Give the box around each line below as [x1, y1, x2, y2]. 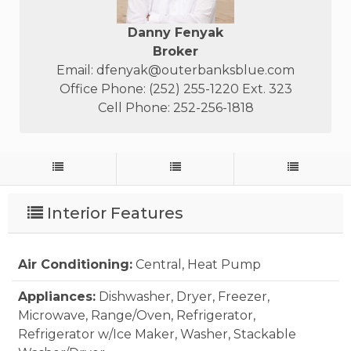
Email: [56, 63, 96, 78]
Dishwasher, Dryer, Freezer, [99, 289, 270, 305]
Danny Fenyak [128, 25, 223, 41]
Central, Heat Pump [136, 257, 261, 273]
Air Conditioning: [18, 257, 132, 273]
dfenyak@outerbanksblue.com [96, 63, 295, 78]
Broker [153, 44, 198, 60]
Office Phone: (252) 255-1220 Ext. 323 [59, 81, 292, 97]
